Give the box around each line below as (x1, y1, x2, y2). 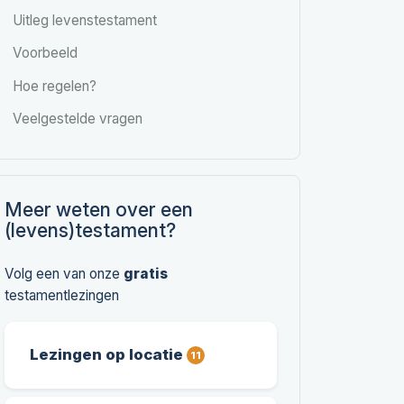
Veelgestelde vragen (12, 110, 142, 128)
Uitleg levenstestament (12, 11, 157, 29)
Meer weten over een (5, 197, 194, 221)
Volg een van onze (5, 265, 124, 282)
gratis (124, 265, 169, 282)
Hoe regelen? (12, 77, 96, 95)
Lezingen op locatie (30, 344, 188, 363)
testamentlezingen (5, 287, 120, 304)
